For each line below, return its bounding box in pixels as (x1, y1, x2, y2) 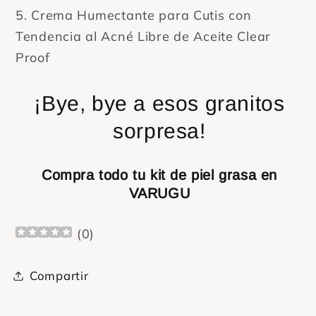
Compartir (30, 268, 89, 284)
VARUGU (128, 185, 190, 201)
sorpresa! (113, 119, 206, 142)
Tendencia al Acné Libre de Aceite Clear (16, 28, 272, 44)
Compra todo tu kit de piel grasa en (41, 166, 277, 183)
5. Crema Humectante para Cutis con (16, 6, 252, 23)
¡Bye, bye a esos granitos (34, 91, 285, 115)
